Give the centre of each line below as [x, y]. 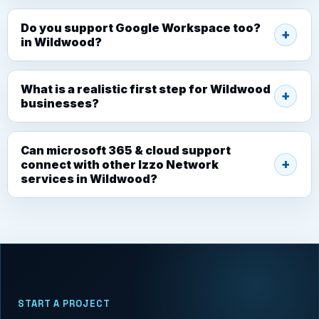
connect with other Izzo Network [120, 164]
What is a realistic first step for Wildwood [146, 89]
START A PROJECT [64, 303]
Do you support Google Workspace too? [141, 27]
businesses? [60, 103]
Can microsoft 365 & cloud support [126, 150]
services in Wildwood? [89, 178]
